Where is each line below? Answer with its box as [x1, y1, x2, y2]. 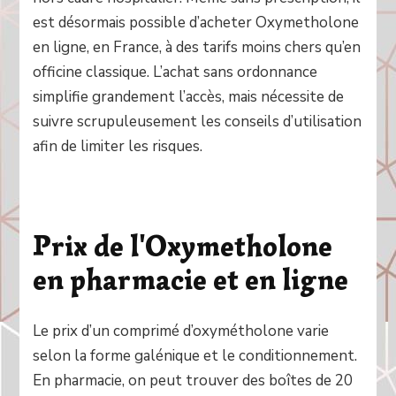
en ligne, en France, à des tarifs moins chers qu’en [33, 36, 362, 57]
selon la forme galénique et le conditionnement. [33, 346, 358, 367]
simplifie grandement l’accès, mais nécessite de [33, 86, 345, 107]
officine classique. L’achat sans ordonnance [33, 61, 318, 82]
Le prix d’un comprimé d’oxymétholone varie [33, 321, 330, 342]
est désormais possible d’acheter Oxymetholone [33, 11, 360, 33]
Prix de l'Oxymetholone [33, 227, 333, 263]
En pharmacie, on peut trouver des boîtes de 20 [33, 370, 354, 392]
